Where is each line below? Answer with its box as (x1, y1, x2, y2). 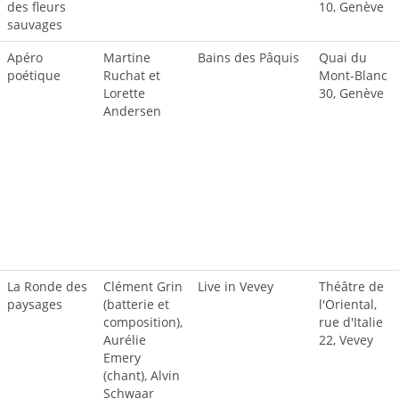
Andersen (103, 102, 161, 119)
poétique (7, 67, 61, 84)
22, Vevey (319, 331, 373, 348)
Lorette (103, 85, 145, 102)
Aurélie (103, 331, 146, 348)
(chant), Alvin (103, 367, 180, 384)
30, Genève (319, 85, 384, 102)
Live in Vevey (198, 278, 273, 295)
